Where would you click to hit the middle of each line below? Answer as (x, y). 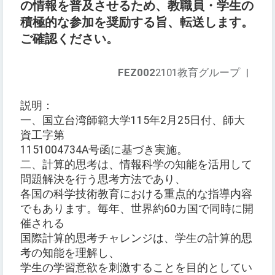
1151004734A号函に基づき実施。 (104, 150)
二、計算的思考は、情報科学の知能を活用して (136, 165)
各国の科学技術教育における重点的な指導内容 (136, 194)
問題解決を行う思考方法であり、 (103, 180)
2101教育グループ (198, 73)
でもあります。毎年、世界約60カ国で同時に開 (137, 209)
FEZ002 (137, 73)
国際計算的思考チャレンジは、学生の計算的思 (136, 238)
